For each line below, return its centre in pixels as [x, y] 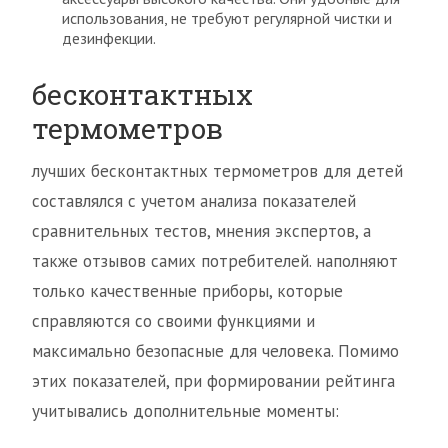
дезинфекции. [109, 38]
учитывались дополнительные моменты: [185, 411]
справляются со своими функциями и [173, 321]
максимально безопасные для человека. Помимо [215, 351]
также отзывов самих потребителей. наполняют [215, 261]
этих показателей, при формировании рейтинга [213, 381]
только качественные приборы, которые [187, 291]
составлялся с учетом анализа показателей [194, 201]
